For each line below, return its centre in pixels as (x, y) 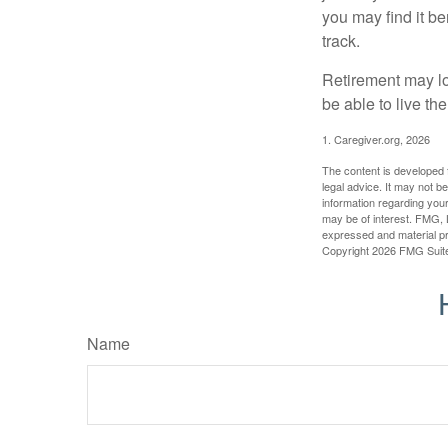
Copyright (347, 250)
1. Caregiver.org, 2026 (376, 139)
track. (341, 41)
